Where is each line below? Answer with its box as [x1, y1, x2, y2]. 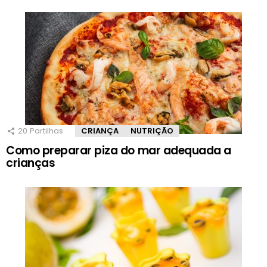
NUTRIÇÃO [131, 125, 173, 136]
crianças [6, 154, 55, 171]
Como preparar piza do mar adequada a [6, 142, 231, 159]
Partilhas [30, 125, 63, 136]
